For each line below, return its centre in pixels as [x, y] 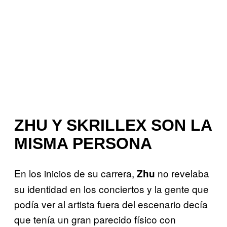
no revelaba [182, 173]
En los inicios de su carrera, [75, 173]
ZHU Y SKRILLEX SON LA [113, 125]
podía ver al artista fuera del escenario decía [111, 204]
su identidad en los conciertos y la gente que [111, 189]
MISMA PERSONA [83, 143]
